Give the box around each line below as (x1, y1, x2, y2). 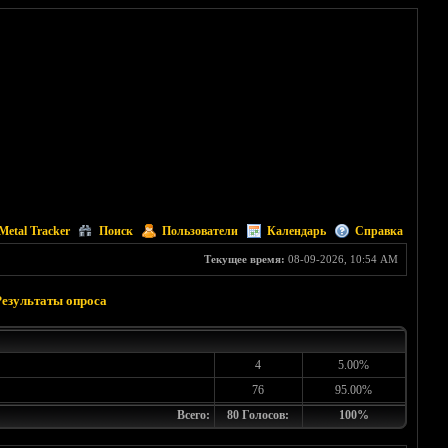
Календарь (266, 224, 326, 238)
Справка (354, 224, 403, 238)
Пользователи (161, 224, 238, 238)
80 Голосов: (227, 408, 289, 422)
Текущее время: (203, 253, 285, 265)
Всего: (176, 408, 210, 422)
